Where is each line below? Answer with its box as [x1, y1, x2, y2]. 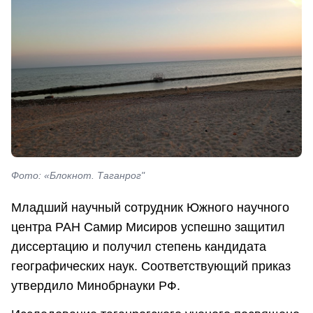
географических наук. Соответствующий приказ [11, 259, 291, 273]
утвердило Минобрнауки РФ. [11, 278, 180, 293]
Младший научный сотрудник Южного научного [11, 200, 289, 214]
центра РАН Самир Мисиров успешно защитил [11, 219, 285, 234]
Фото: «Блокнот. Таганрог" [11, 170, 145, 182]
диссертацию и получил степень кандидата [11, 239, 266, 254]
